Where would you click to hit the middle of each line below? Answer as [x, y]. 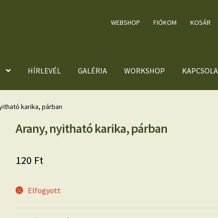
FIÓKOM [165, 22]
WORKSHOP [144, 71]
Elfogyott [44, 190]
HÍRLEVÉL [44, 71]
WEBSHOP [125, 22]
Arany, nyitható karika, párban [92, 128]
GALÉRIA [92, 71]
